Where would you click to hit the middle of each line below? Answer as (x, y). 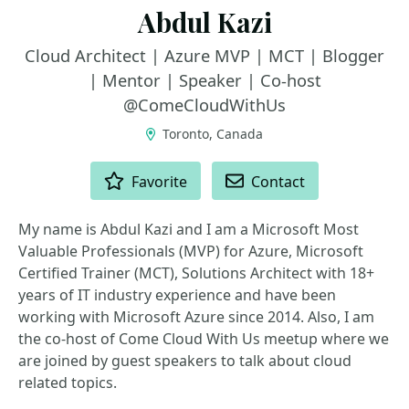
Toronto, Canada (211, 134)
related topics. (68, 383)
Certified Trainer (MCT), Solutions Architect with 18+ (196, 273)
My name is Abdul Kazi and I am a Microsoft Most (189, 229)
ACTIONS (48, 169)
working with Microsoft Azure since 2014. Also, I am (196, 317)
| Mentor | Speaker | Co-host (204, 80)
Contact (278, 182)
